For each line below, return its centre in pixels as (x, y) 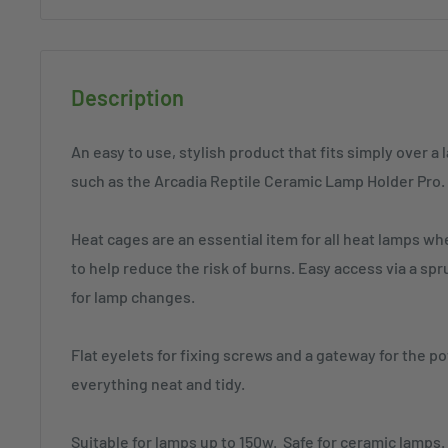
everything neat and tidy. (159, 384)
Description (127, 97)
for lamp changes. (134, 297)
